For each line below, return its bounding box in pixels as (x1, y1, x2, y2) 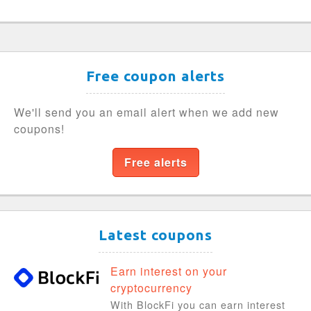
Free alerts (124, 153, 187, 170)
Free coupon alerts (86, 67, 225, 84)
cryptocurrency (110, 279, 192, 296)
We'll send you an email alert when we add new (14, 103, 279, 120)
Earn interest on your (110, 262, 227, 279)
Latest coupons (99, 226, 212, 243)
